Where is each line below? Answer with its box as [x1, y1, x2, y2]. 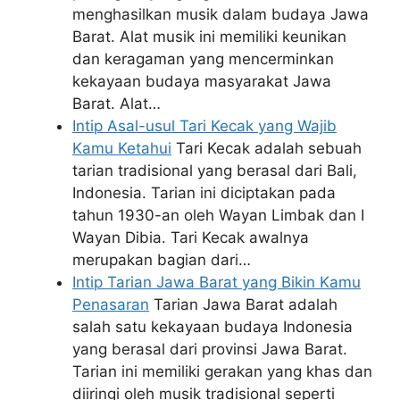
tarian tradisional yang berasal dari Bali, [72, 161, 357, 179]
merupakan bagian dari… [72, 250, 251, 269]
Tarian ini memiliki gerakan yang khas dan [72, 362, 372, 380]
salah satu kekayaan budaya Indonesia [72, 317, 353, 336]
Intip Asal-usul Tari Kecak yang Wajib [72, 116, 337, 135]
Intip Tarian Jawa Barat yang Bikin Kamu [72, 272, 361, 291]
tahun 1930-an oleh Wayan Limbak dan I [72, 205, 364, 224]
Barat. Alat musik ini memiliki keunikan [72, 27, 346, 46]
